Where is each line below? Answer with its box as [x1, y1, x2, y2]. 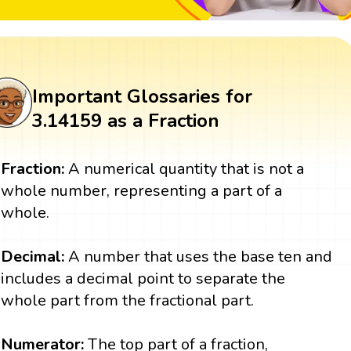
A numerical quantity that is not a [64, 158, 305, 180]
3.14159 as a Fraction [31, 108, 219, 134]
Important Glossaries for [31, 84, 252, 110]
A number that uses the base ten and [64, 246, 333, 268]
